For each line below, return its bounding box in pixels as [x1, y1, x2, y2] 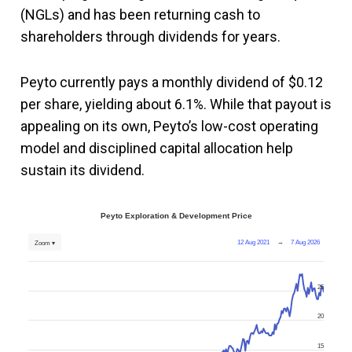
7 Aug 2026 [291, 238, 321, 246]
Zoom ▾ [35, 239, 55, 247]
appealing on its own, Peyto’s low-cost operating [20, 117, 318, 134]
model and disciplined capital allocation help [20, 139, 293, 156]
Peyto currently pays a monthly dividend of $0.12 [20, 73, 323, 90]
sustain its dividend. [20, 161, 145, 178]
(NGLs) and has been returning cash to [20, 5, 260, 23]
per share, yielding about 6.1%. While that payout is [20, 95, 332, 112]
